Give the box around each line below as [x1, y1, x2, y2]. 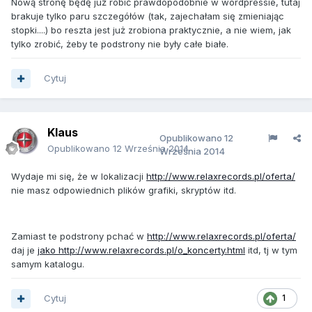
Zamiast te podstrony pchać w [11, 231, 147, 242]
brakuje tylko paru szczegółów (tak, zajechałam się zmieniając [11, 10, 284, 22]
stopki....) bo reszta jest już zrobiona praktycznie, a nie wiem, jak [11, 24, 291, 36]
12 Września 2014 [113, 143, 189, 154]
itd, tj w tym [245, 244, 297, 256]
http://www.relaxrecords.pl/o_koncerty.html [58, 244, 245, 256]
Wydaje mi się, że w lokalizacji [11, 171, 146, 182]
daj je [11, 244, 38, 256]
